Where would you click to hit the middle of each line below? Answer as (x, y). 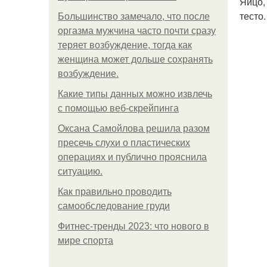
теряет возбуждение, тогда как (125, 45)
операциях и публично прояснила (132, 157)
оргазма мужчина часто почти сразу (137, 31)
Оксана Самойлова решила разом (134, 128)
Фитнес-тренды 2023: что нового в (133, 226)
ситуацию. (80, 171)
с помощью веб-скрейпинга (118, 108)
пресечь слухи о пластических (124, 143)
